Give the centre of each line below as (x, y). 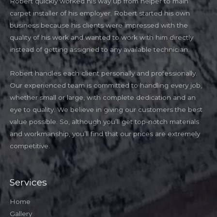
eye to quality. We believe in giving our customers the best (106, 110)
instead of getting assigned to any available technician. (100, 50)
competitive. (30, 146)
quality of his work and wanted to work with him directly (101, 38)
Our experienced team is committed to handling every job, (106, 85)
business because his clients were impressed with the (99, 25)
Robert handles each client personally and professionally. (103, 73)
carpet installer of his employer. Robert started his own (100, 13)
